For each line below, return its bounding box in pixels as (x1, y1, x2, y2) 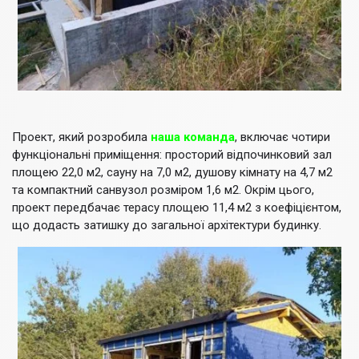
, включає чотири (235, 130, 330, 145)
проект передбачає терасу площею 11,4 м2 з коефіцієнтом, (12, 200, 341, 216)
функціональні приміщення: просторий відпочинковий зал (12, 147, 332, 163)
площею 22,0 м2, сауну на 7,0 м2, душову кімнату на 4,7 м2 (12, 165, 333, 180)
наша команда (151, 130, 235, 145)
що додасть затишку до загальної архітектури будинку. (12, 218, 321, 233)
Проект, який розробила (12, 130, 151, 145)
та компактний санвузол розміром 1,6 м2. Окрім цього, (12, 183, 314, 198)
